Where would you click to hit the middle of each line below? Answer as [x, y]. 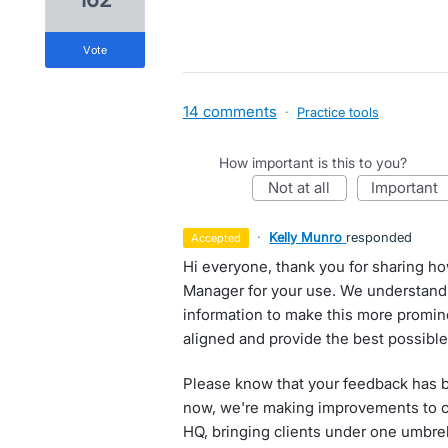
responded [379, 237]
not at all [305, 187]
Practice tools [337, 112]
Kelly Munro [306, 237]
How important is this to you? [312, 162]
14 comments [229, 111]
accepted [220, 238]
